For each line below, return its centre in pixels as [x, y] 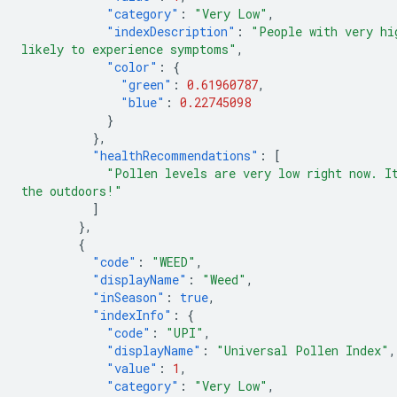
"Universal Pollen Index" [303, 350]
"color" [132, 67]
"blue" [143, 102]
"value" [132, 368]
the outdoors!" [72, 191]
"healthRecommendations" [175, 156]
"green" [146, 85]
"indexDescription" [171, 31]
